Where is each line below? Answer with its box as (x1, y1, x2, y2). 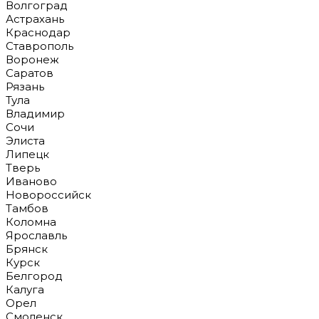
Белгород (6, 269, 63, 283)
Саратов (6, 66, 53, 80)
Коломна (6, 215, 56, 229)
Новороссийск (6, 188, 91, 202)
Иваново (6, 174, 57, 188)
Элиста (6, 134, 45, 147)
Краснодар (6, 26, 70, 39)
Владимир (6, 107, 65, 120)
